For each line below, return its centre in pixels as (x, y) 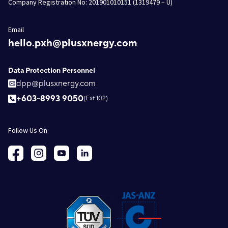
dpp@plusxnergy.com (56, 83)
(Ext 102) (96, 98)
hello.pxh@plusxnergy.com (73, 43)
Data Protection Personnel (52, 70)
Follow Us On (28, 130)
